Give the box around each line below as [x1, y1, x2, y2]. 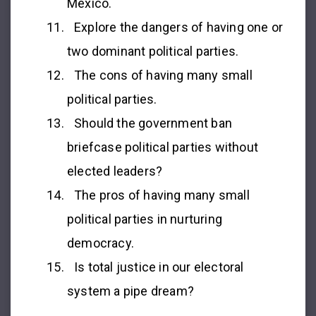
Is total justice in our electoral [74, 260, 244, 275]
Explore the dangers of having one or [74, 20, 284, 35]
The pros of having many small [74, 188, 250, 203]
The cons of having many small [74, 68, 253, 83]
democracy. [67, 236, 134, 251]
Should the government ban [74, 116, 232, 131]
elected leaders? [67, 164, 163, 179]
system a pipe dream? [67, 284, 194, 299]
